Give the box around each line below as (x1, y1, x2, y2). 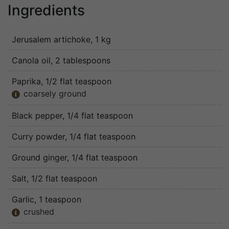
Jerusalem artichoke (12, 34, 90, 45)
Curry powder (12, 131, 65, 142)
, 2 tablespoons (51, 55, 110, 66)
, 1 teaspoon (34, 194, 81, 205)
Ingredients (8, 2, 85, 19)
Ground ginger (12, 152, 67, 163)
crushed (24, 207, 54, 217)
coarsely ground (24, 88, 86, 99)
